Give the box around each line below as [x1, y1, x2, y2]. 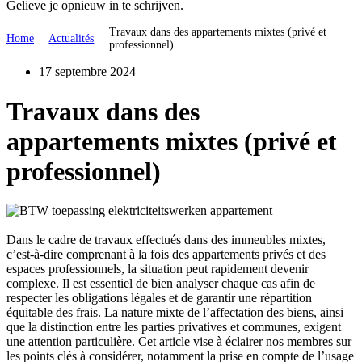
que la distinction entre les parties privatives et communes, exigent [6, 320, 341, 335]
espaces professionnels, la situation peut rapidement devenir [6, 262, 309, 276]
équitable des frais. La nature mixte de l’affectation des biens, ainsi [6, 305, 343, 320]
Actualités [48, 32, 95, 45]
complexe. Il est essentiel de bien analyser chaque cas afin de [6, 276, 315, 291]
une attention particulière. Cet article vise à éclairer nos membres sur [6, 335, 351, 349]
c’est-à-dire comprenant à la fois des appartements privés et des [6, 247, 326, 262]
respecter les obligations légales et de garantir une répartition [6, 291, 312, 305]
